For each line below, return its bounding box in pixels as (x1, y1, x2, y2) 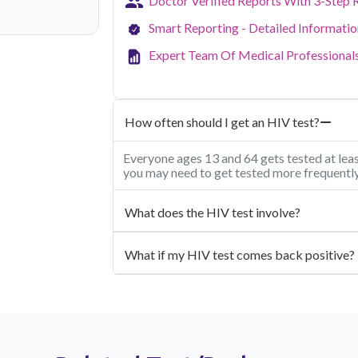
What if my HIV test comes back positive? (125, 247, 355, 263)
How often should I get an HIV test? (125, 114, 320, 130)
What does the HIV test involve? (125, 205, 300, 221)
